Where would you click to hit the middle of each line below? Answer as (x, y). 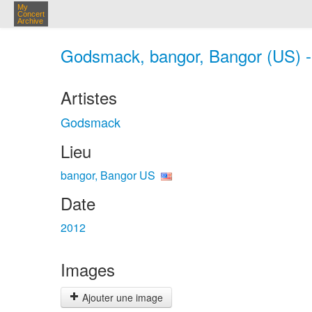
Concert (31, 14)
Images (88, 269)
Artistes (89, 97)
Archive (30, 21)
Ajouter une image (121, 297)
